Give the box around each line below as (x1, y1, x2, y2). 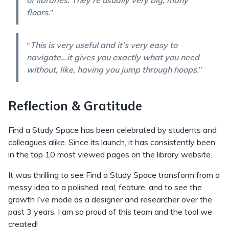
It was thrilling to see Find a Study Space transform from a (8, 170, 220, 180)
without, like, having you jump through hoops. (27, 64, 199, 75)
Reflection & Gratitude (8, 98, 142, 114)
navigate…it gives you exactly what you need (27, 52, 199, 63)
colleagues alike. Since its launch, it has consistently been (8, 137, 215, 148)
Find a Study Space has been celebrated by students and (8, 125, 217, 135)
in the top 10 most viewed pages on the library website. (8, 149, 212, 160)
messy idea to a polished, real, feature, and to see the (8, 182, 202, 193)
